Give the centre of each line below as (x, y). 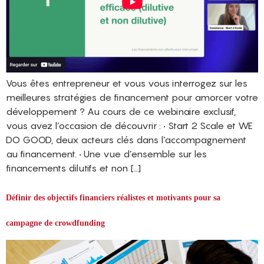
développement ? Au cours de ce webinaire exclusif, (121, 112)
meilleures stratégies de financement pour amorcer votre (132, 98)
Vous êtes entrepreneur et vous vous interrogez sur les (127, 83)
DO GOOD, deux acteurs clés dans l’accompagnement (126, 140)
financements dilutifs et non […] (73, 168)
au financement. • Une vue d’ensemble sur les (106, 154)
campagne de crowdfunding (55, 223)
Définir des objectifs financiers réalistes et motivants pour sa (113, 198)
